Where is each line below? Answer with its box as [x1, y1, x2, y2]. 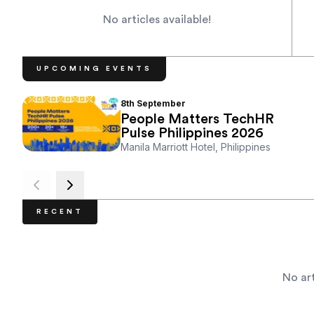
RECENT [36, 208, 83, 216]
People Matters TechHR [121, 112, 274, 127]
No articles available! [103, 14, 211, 26]
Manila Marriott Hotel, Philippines [121, 141, 271, 153]
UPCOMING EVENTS [36, 65, 152, 73]
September [137, 98, 186, 109]
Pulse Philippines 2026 [121, 126, 264, 141]
